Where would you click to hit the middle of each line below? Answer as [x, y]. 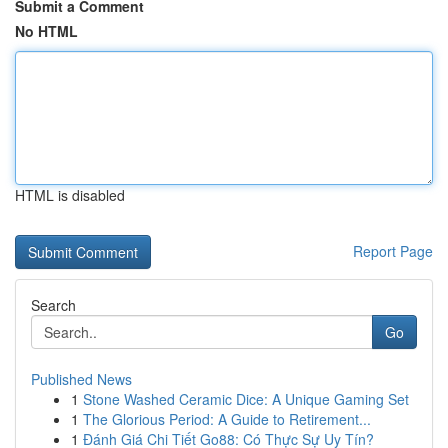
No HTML [46, 31]
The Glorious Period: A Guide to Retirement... [227, 419]
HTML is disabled [70, 195]
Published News [81, 379]
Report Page [393, 251]
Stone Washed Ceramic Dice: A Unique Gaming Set [246, 399]
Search [53, 305]
